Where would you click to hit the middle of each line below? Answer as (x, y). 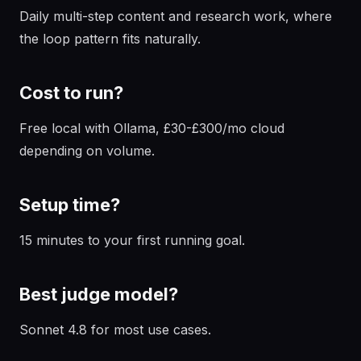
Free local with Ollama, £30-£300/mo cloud (152, 128)
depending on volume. (87, 151)
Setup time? (70, 205)
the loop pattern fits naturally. (110, 39)
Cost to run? (71, 93)
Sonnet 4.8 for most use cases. (115, 330)
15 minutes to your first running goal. (132, 240)
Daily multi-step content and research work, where (176, 16)
